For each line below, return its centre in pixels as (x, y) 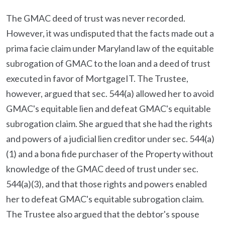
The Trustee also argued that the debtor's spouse (103, 214)
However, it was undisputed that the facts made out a (110, 33)
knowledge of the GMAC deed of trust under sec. (102, 169)
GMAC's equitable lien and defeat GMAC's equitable (108, 108)
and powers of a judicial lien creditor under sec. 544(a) (110, 139)
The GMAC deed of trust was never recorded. (96, 18)
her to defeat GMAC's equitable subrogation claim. (105, 199)
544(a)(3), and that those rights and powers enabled (106, 184)
